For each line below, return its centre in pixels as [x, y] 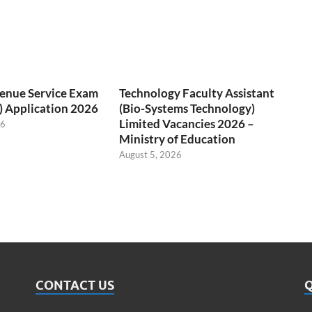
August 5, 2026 [151, 154]
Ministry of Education [178, 139]
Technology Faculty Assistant [197, 93]
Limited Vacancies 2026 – [187, 123]
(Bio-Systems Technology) [187, 108]
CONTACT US [75, 285]
